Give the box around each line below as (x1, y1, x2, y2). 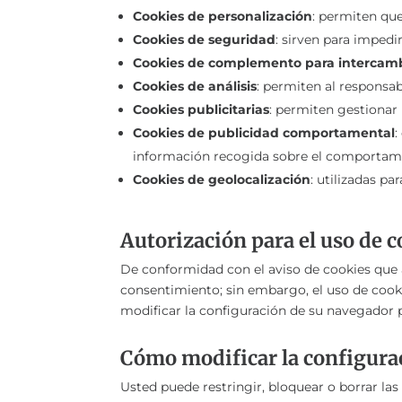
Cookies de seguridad (133, 31, 276, 48)
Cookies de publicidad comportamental (133, 125, 396, 142)
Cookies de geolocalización (133, 171, 311, 188)
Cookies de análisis (133, 78, 258, 95)
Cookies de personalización (133, 8, 313, 25)
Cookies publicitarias (133, 101, 270, 118)
